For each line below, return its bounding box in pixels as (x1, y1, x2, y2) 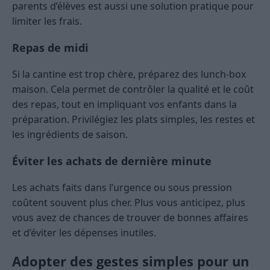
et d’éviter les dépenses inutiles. (12, 226, 156, 240)
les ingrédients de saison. (12, 128, 128, 142)
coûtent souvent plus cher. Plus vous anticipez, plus (12, 196, 245, 210)
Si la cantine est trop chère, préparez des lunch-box (12, 67, 246, 81)
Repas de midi (12, 40, 89, 55)
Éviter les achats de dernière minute (12, 154, 212, 169)
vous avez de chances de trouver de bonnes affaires (12, 211, 248, 225)
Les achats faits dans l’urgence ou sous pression (12, 181, 232, 195)
